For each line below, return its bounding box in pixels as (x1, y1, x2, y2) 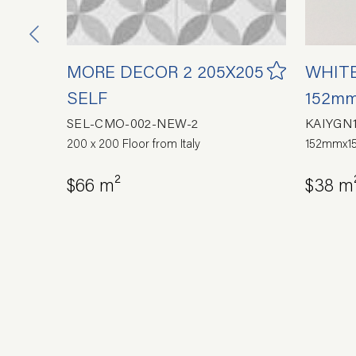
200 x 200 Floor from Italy (67, 135, 200, 151)
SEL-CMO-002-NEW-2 (67, 114, 199, 131)
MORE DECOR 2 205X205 (67, 60, 264, 83)
